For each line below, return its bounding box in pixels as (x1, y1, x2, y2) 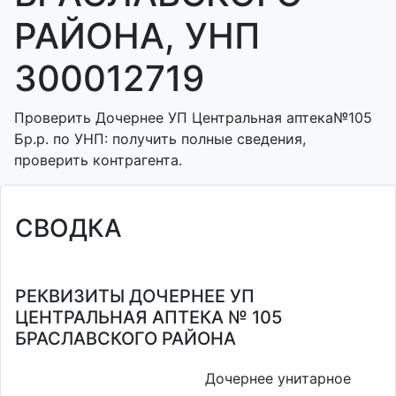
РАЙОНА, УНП (14, 14, 260, 57)
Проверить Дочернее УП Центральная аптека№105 (14, 109, 372, 126)
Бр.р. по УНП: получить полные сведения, (14, 130, 306, 148)
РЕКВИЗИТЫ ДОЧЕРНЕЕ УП (15, 286, 255, 307)
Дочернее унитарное (205, 369, 351, 387)
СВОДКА (15, 213, 122, 243)
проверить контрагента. (14, 151, 182, 169)
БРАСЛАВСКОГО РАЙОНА (15, 328, 236, 349)
